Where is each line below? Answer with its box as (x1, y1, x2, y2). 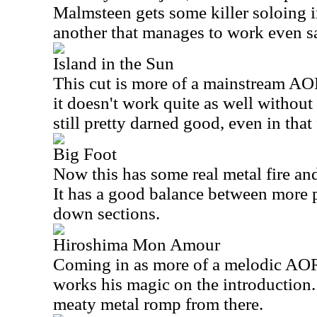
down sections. (53, 204, 160, 223)
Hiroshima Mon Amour (53, 235, 220, 254)
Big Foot (53, 144, 117, 163)
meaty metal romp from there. (53, 294, 263, 313)
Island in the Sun (53, 54, 174, 73)
